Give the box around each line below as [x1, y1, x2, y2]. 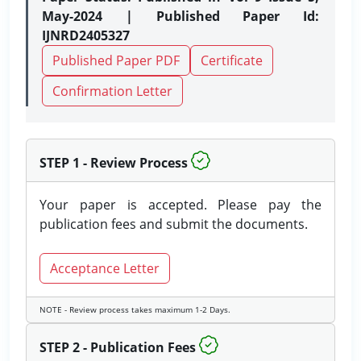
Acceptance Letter [50, 259, 160, 277]
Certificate [201, 52, 263, 69]
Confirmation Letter [52, 82, 172, 100]
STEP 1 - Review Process [39, 154, 188, 172]
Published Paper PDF [52, 52, 180, 69]
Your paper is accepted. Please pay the [39, 196, 322, 214]
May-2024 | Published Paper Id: [42, 7, 319, 25]
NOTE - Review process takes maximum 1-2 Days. [39, 304, 230, 315]
